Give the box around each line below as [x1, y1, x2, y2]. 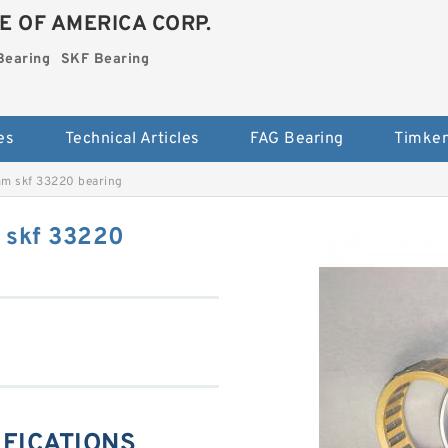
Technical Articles [64, 128, 200, 149]
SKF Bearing [60, 51, 150, 68]
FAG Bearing [250, 128, 344, 149]
